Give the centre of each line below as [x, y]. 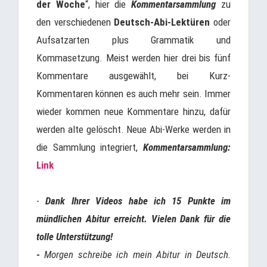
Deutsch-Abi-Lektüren [162, 22]
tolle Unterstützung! [74, 237]
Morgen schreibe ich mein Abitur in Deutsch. [138, 254]
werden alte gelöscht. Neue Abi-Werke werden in [133, 129]
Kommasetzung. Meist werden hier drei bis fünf [133, 58]
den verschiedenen [75, 22]
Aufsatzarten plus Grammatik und [133, 40]
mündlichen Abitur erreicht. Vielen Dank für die [133, 219]
